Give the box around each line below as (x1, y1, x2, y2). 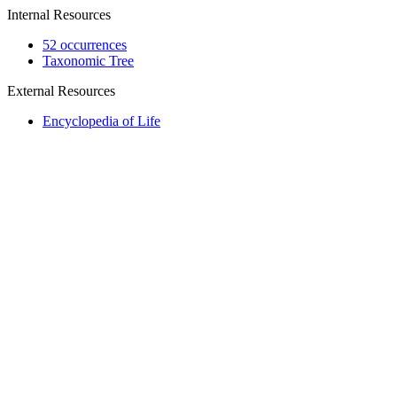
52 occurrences (43, 37, 127, 52)
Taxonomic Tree (43, 53, 134, 68)
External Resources (7, 83, 115, 98)
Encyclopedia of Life (43, 113, 160, 128)
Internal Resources (7, 7, 111, 22)
